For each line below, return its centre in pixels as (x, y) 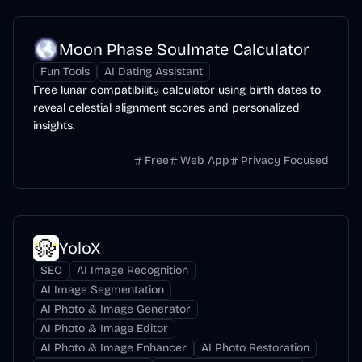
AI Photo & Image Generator (116, 309)
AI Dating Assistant (154, 72)
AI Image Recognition (133, 270)
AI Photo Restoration (255, 348)
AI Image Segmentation (102, 290)
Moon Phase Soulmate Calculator (184, 49)
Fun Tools (65, 72)
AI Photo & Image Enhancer (114, 348)
